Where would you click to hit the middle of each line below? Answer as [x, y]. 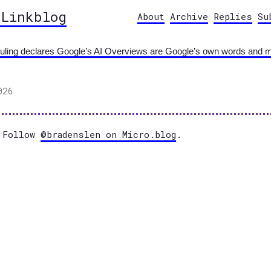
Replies [233, 16]
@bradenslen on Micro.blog [108, 134]
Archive [189, 16]
